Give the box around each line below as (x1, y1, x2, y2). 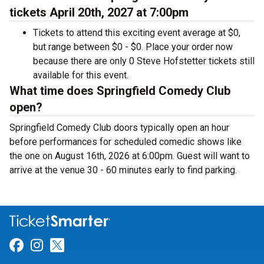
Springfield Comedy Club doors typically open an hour (9, 122, 229, 133)
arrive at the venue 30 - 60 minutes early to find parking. (9, 164, 237, 176)
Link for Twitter (64, 237, 160, 254)
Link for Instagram (42, 237, 160, 254)
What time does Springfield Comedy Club (9, 84, 230, 98)
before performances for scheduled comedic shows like (9, 136, 242, 147)
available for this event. (33, 70, 128, 81)
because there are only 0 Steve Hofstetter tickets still (33, 55, 255, 67)
